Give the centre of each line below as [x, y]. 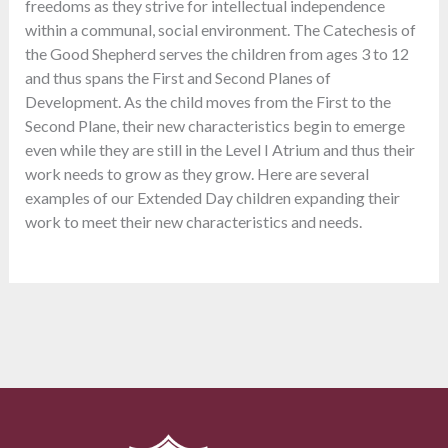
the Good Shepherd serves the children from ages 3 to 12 [217, 53]
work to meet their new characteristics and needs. [194, 221]
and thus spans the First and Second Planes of [178, 77]
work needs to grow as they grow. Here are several [197, 173]
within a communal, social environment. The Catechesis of [221, 29]
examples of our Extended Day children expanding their [213, 197]
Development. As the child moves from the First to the [208, 101]
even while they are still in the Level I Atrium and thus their [220, 149]
